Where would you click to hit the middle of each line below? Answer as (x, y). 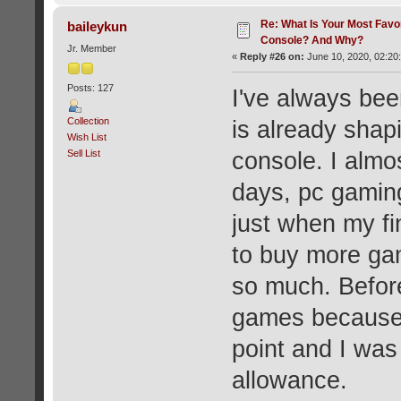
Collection (88, 120)
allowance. (289, 381)
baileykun (98, 27)
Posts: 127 (90, 87)
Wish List (86, 137)
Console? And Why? (311, 41)
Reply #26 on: (272, 57)
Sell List (83, 153)
